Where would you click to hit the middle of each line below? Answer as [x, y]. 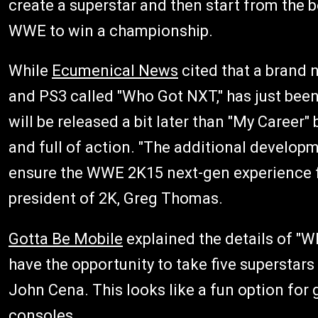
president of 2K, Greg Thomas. [116, 198]
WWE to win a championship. [111, 31]
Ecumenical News [115, 70]
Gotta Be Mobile [66, 238]
